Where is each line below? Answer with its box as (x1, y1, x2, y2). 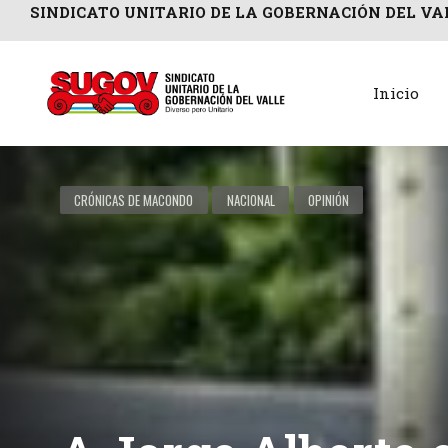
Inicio (372, 83, 419, 104)
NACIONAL (226, 190, 275, 211)
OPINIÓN (307, 190, 349, 211)
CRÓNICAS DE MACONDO (74, 190, 194, 211)
